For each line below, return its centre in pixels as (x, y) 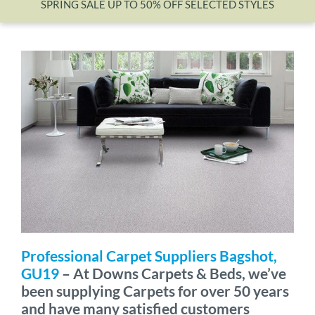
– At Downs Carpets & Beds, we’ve (173, 273)
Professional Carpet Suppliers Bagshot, (149, 255)
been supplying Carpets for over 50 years (155, 290)
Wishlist (169, 15)
